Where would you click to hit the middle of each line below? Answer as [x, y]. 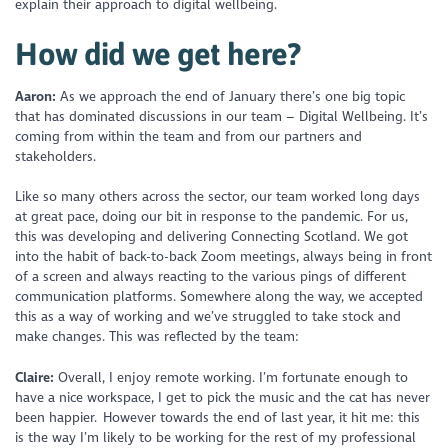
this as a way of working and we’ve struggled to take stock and [208, 317]
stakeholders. [59, 157]
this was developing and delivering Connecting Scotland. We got [212, 237]
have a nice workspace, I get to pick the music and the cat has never [223, 397]
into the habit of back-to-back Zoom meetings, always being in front [224, 257]
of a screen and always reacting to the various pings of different [211, 277]
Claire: [35, 377]
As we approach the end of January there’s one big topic [231, 97]
